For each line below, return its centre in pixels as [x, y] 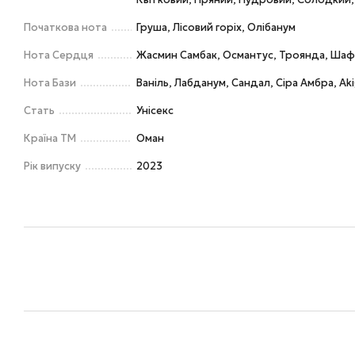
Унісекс [155, 111]
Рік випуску [52, 166]
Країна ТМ [50, 138]
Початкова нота [65, 27]
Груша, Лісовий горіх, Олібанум [216, 27]
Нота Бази [50, 83]
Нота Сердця [59, 55]
